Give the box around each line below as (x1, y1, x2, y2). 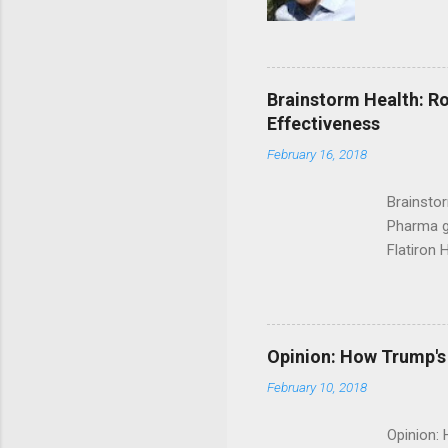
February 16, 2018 (267, 146, 367, 163)
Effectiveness (267, 113, 380, 135)
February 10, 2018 (267, 379, 367, 396)
